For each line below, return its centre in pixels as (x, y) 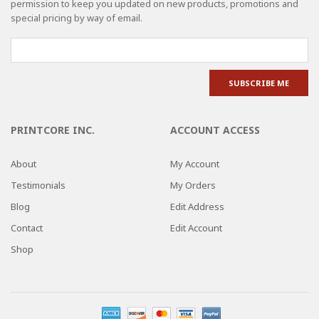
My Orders (193, 185)
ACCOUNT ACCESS (215, 130)
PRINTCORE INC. (53, 130)
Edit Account (196, 228)
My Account (195, 163)
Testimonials (38, 185)
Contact (27, 228)
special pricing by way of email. (77, 17)
